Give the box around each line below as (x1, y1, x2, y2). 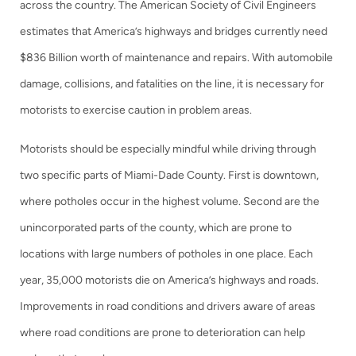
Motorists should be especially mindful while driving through (20, 142, 316, 156)
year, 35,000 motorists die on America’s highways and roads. (20, 273, 319, 287)
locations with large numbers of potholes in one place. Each (20, 247, 313, 261)
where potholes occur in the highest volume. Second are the (20, 195, 319, 208)
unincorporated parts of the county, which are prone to (20, 221, 292, 234)
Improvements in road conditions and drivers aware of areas (20, 300, 315, 313)
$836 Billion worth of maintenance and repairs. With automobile (20, 51, 333, 64)
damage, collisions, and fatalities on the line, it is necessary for (20, 77, 324, 91)
